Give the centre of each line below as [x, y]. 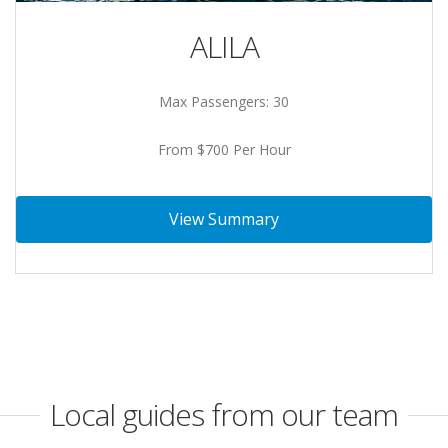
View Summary [224, 218]
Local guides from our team [224, 414]
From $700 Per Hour [224, 149]
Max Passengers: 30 [224, 101]
